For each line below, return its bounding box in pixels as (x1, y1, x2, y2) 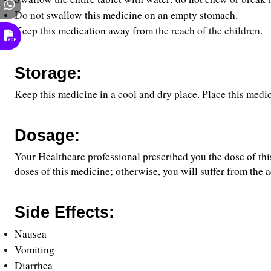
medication (58, 24, 106, 38)
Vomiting (15, 243, 54, 256)
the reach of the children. (153, 24, 263, 38)
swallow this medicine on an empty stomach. (47, 8, 238, 22)
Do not (15, 8, 47, 22)
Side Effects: (15, 203, 114, 221)
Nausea (15, 227, 47, 241)
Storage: (15, 64, 82, 82)
